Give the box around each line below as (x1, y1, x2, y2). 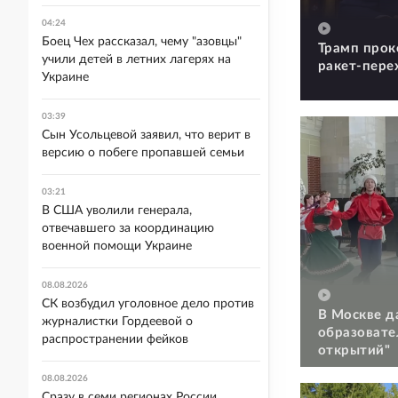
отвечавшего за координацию (42, 222, 214, 235)
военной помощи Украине (42, 240, 192, 252)
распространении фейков (42, 333, 188, 346)
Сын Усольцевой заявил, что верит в (42, 129, 251, 141)
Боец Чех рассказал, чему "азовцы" (42, 36, 242, 48)
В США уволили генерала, (42, 204, 192, 217)
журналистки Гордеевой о (42, 315, 193, 328)
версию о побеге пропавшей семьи (42, 147, 244, 159)
